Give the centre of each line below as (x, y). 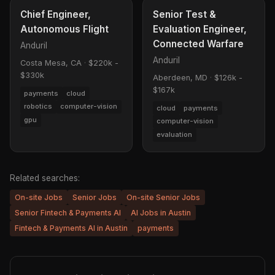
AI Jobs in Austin (161, 213)
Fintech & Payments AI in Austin (71, 228)
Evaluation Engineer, (200, 29)
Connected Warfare (198, 44)
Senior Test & (184, 15)
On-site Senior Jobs (163, 197)
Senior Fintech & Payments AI (68, 213)
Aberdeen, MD (180, 78)
